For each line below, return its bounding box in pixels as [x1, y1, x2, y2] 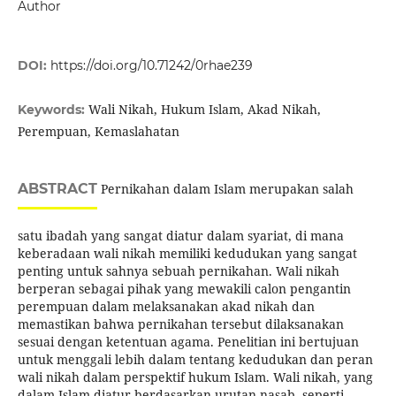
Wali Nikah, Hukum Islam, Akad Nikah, [88, 101, 321, 118]
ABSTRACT [17, 180, 97, 198]
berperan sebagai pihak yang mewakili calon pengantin [17, 280, 351, 298]
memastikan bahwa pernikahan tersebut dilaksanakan [17, 316, 344, 333]
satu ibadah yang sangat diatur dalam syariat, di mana [17, 227, 344, 245]
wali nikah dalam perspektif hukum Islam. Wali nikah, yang [17, 369, 373, 386]
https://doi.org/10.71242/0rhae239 [49, 57, 253, 74]
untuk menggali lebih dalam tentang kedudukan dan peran [17, 351, 373, 369]
